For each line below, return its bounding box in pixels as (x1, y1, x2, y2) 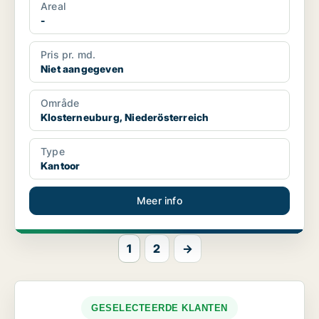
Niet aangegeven (41, 63, 124, 75)
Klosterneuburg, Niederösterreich (41, 111, 209, 124)
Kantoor (41, 159, 80, 172)
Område (41, 97, 80, 110)
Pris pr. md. (41, 48, 96, 61)
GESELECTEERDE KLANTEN (91, 303, 228, 314)
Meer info (137, 194, 182, 207)
